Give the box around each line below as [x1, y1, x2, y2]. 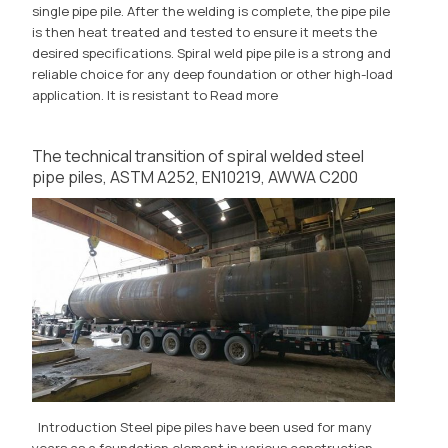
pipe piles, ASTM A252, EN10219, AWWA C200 [32, 166, 359, 189]
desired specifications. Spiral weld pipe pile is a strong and [32, 44, 392, 63]
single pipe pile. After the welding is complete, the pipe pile [32, 2, 391, 21]
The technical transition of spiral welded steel [32, 145, 365, 168]
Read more [210, 86, 279, 105]
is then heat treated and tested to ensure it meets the [32, 23, 378, 42]
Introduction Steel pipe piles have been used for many [32, 418, 373, 437]
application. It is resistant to [32, 86, 211, 105]
